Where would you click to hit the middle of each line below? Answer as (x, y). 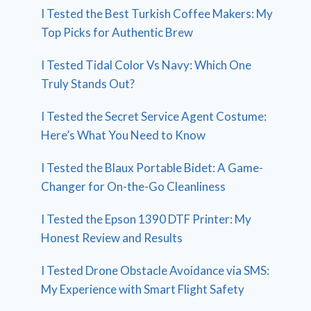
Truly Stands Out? (88, 83)
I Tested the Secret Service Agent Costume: (154, 116)
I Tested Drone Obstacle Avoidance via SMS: (155, 270)
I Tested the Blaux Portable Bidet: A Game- (152, 167)
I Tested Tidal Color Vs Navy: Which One (146, 65)
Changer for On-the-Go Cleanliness (134, 186)
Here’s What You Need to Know (124, 135)
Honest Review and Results (112, 237)
